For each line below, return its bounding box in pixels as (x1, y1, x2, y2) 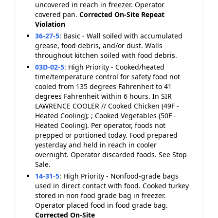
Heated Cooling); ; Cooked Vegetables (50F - (35, 111, 176, 120)
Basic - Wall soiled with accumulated (63, 31, 182, 40)
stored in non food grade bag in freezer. (35, 191, 166, 200)
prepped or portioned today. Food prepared (35, 130, 178, 140)
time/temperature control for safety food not (35, 72, 180, 81)
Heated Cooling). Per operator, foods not (35, 121, 165, 130)
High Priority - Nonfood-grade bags (63, 171, 179, 181)
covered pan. (35, 10, 79, 19)
